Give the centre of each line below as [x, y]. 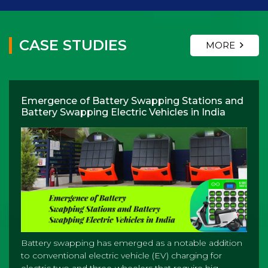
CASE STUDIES [73, 45]
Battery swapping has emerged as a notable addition [132, 243]
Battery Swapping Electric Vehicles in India [123, 112]
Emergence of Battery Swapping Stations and [132, 100]
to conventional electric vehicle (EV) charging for [121, 256]
